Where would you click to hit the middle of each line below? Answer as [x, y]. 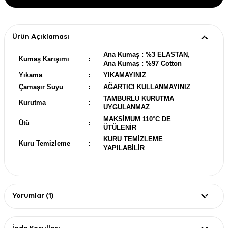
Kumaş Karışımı [44, 59]
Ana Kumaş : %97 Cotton [142, 63]
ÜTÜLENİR [120, 127]
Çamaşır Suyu [41, 87]
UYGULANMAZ [126, 107]
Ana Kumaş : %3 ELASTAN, [147, 54]
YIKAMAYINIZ [125, 75]
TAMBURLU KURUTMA [139, 98]
